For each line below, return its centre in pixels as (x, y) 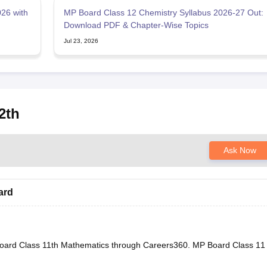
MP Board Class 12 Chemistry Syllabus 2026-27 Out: (163, 13)
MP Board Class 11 (229, 245)
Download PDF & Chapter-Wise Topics (136, 25)
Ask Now (240, 150)
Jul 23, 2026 (81, 41)
